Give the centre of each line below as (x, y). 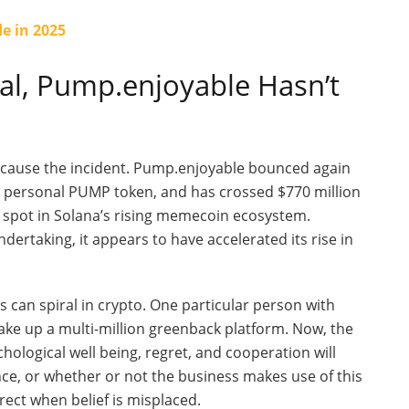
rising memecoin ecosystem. (210, 216)
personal (34, 192)
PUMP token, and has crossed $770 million (213, 192)
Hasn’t (299, 84)
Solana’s (82, 216)
